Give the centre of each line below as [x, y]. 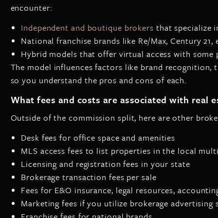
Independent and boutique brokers [87, 27]
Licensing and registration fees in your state [106, 163]
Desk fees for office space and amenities [98, 137]
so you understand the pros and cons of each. [99, 80]
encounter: [31, 8]
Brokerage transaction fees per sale [89, 177]
